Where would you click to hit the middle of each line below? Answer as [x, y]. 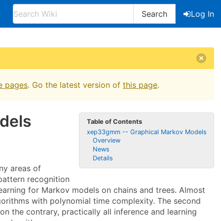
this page [140, 85]
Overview [107, 141]
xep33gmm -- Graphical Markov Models [147, 132]
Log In [203, 14]
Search [154, 14]
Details [103, 158]
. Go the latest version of [75, 85]
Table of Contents [114, 121]
